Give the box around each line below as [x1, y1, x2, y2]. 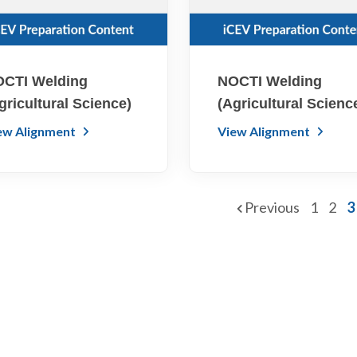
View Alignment [218, 124, 313, 139]
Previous [241, 198, 302, 217]
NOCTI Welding [218, 73, 323, 90]
